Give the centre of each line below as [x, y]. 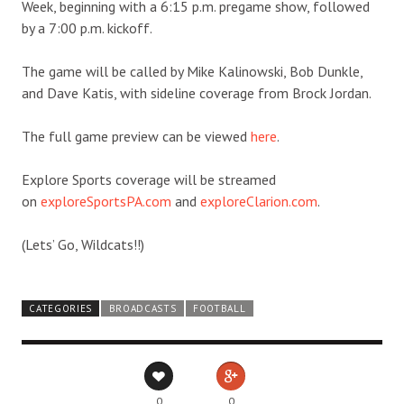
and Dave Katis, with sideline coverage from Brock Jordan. [197, 92]
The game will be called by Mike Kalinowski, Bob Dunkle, [192, 71]
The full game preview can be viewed [136, 136]
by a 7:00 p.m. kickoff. [87, 28]
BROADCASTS [142, 308]
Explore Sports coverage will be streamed [149, 179]
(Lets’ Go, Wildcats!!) [83, 244]
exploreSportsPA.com [106, 201]
